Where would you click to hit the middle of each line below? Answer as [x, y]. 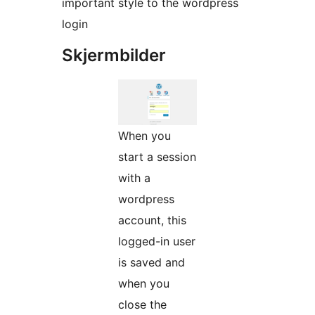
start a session [157, 157]
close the [142, 305]
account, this [152, 220]
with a [134, 178]
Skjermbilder [114, 56]
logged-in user [157, 242]
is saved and [152, 263]
